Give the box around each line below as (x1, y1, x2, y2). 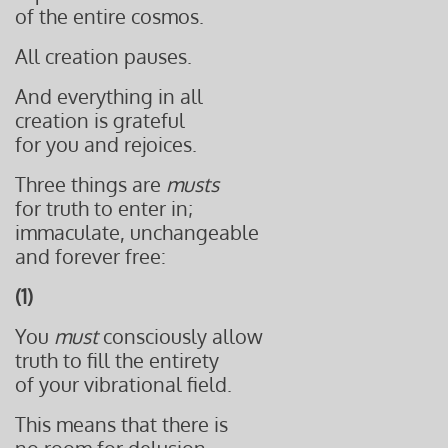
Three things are (15, 171, 166, 197)
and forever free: (15, 243, 166, 269)
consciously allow (103, 323, 263, 349)
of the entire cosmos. (15, 3, 204, 29)
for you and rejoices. (15, 131, 197, 157)
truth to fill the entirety (15, 347, 219, 373)
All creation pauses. (15, 43, 192, 69)
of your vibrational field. (15, 371, 232, 397)
